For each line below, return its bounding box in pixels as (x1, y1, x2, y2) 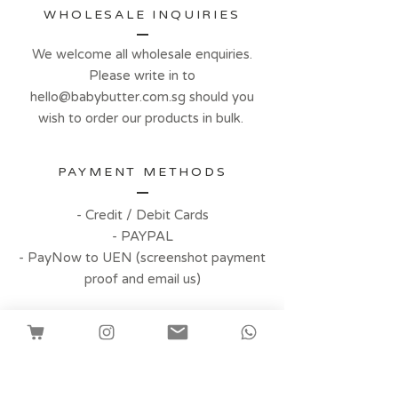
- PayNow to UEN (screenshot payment (19, 250, 266, 266)
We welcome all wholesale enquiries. (32, 46, 252, 62)
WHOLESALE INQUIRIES (44, 7, 241, 22)
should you (186, 89, 254, 105)
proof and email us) (84, 271, 201, 287)
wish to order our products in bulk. (37, 110, 247, 126)
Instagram (28, 362, 79, 375)
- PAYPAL (111, 228, 173, 244)
